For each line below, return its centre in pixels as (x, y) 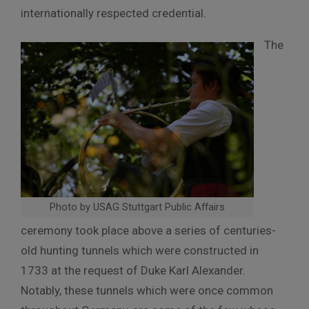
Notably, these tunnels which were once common (147, 290)
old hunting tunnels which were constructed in (140, 250)
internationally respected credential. (113, 13)
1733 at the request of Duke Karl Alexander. (133, 270)
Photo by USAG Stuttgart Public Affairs (137, 207)
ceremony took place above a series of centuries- (148, 230)
